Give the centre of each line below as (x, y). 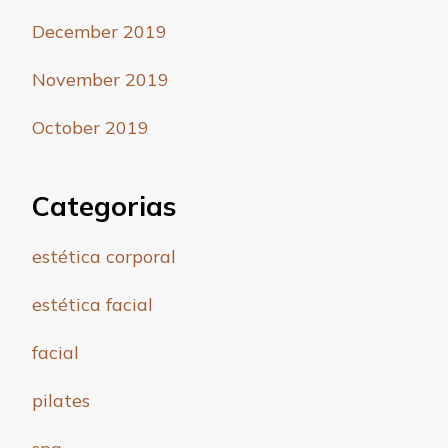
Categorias (104, 206)
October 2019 (90, 128)
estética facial (92, 304)
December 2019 (99, 32)
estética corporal (104, 256)
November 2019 (100, 80)
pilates (61, 400)
